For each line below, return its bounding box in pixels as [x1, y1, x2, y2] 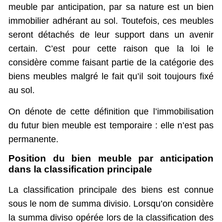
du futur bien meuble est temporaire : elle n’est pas [8, 120, 214, 130]
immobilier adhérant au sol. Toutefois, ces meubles [8, 16, 214, 26]
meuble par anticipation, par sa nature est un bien [8, 2, 214, 12]
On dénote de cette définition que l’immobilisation [8, 106, 214, 116]
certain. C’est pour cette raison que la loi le [8, 44, 214, 54]
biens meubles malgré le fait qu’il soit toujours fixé [8, 71, 214, 82]
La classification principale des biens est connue [8, 185, 214, 195]
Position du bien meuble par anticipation [8, 153, 214, 164]
